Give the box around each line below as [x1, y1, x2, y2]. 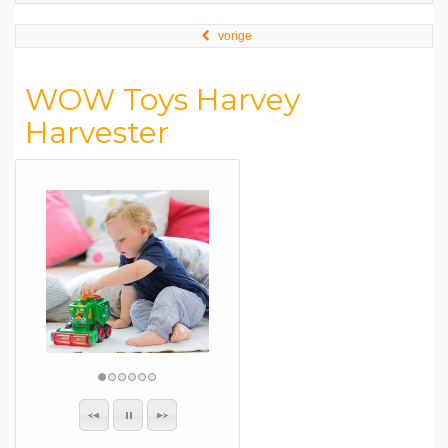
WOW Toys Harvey [25, 81, 300, 118]
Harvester [25, 114, 169, 151]
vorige [218, 29, 252, 43]
